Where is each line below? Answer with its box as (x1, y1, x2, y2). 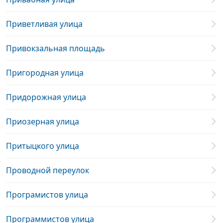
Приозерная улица (6, 116, 79, 127)
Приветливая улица (6, 18, 83, 29)
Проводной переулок (6, 165, 89, 176)
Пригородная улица (6, 67, 84, 78)
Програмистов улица (6, 189, 88, 200)
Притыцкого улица (6, 140, 79, 151)
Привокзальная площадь (6, 43, 105, 54)
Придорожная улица (6, 92, 86, 103)
